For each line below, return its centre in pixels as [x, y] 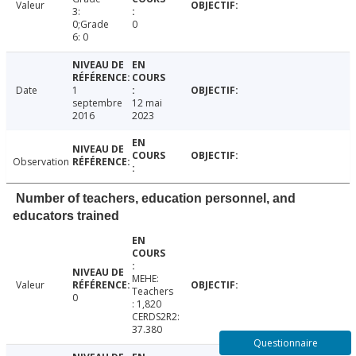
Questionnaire [285, 343]
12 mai [147, 103]
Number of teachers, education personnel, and [156, 198]
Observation [41, 161]
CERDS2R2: [155, 316]
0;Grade [90, 24]
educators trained [66, 215]
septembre [97, 103]
